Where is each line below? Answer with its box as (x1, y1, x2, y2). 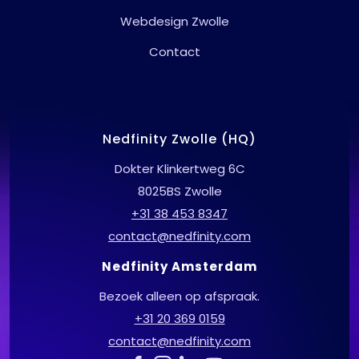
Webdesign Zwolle (120, 13, 229, 30)
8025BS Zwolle (137, 183, 222, 200)
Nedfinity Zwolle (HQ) (103, 130, 256, 149)
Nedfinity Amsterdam (102, 258, 257, 276)
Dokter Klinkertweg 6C (114, 160, 245, 178)
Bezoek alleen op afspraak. (99, 287, 260, 305)
